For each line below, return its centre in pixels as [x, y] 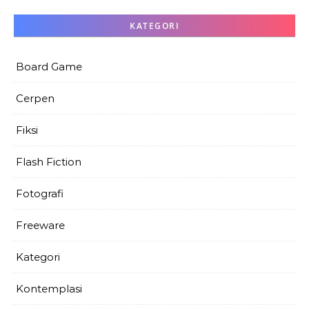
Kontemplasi [49, 289]
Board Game [49, 67]
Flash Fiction [49, 162]
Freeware [40, 226]
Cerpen [35, 99]
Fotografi [40, 194]
